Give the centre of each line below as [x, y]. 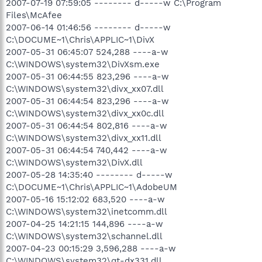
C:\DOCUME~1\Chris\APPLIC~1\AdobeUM [92, 187]
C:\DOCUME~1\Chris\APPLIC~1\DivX [80, 40]
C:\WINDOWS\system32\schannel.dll [84, 236]
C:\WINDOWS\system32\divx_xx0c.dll [85, 113]
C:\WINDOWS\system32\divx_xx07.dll [85, 89]
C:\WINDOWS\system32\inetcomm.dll [87, 212]
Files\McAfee [34, 15]
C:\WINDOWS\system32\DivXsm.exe [83, 64]
